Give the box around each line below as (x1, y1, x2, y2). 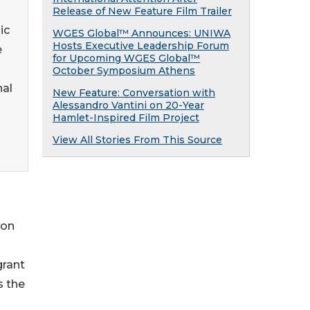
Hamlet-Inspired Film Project (53, 111, 199, 124)
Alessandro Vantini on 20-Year (53, 99, 204, 111)
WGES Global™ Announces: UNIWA (53, 27, 230, 39)
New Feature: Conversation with (53, 86, 215, 99)
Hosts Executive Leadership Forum (53, 39, 229, 52)
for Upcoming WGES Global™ (53, 52, 200, 64)
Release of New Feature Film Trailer (53, 5, 232, 17)
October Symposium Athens (53, 64, 195, 77)
